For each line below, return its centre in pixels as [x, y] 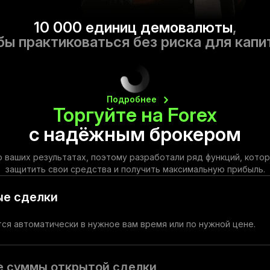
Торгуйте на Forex [135, 115]
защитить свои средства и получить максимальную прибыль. [135, 169]
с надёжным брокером [135, 134]
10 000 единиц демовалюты [133, 27]
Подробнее [132, 99]
